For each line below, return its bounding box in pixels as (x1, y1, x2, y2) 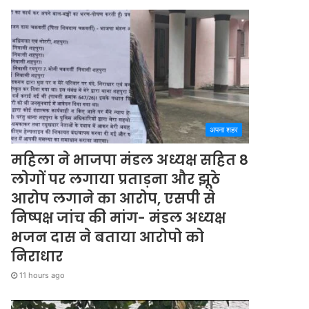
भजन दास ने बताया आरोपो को (11, 228, 205, 248)
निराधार (11, 247, 63, 267)
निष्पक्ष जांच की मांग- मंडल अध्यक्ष (11, 208, 226, 228)
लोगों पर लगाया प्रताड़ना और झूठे (11, 170, 221, 190)
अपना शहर (210, 125, 238, 135)
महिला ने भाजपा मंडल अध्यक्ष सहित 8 (11, 150, 249, 170)
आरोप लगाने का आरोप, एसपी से (11, 189, 216, 209)
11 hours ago (19, 270, 66, 281)
